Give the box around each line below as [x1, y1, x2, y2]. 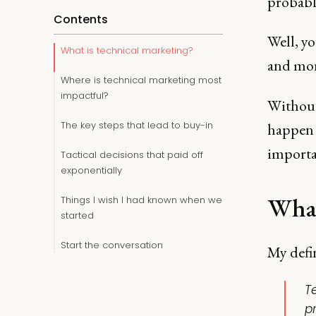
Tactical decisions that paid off [61, 148, 203, 162]
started [61, 209, 94, 222]
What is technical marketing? [61, 44, 193, 57]
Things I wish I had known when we [61, 193, 222, 207]
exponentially [61, 164, 122, 177]
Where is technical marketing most [61, 73, 221, 87]
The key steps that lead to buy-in [61, 119, 213, 132]
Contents [54, 11, 108, 28]
